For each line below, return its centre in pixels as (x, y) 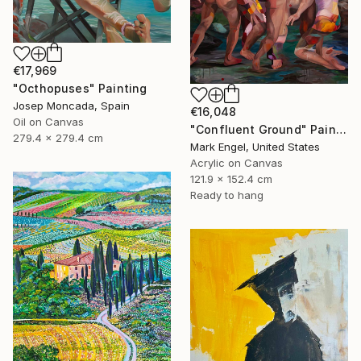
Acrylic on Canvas (237, 162)
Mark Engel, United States (255, 146)
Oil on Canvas (48, 122)
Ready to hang (227, 195)
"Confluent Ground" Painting (341, 129)
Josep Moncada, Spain (71, 106)
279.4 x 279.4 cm (58, 138)
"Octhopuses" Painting (80, 88)
